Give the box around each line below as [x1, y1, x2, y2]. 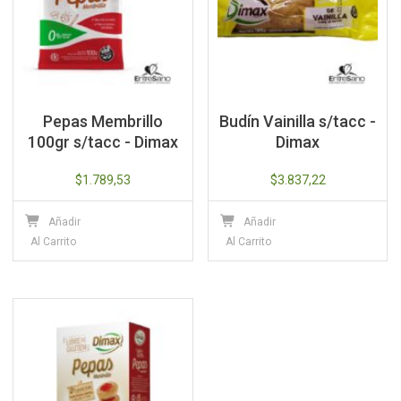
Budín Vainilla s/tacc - [219, 111, 377, 131]
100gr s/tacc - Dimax [28, 132, 179, 151]
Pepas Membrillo [43, 111, 164, 131]
